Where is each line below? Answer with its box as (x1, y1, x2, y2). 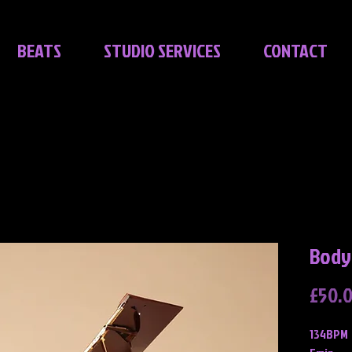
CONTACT (262, 37, 328, 64)
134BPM (310, 325, 348, 343)
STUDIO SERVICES (103, 37, 221, 64)
